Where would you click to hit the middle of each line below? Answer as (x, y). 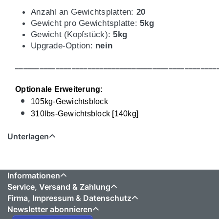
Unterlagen (28, 137)
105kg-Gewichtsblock (69, 102)
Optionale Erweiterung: (59, 89)
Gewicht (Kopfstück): (72, 35)
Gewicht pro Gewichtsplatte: (85, 23)
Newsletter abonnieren (50, 209)
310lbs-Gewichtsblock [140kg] (85, 114)
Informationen (34, 176)
